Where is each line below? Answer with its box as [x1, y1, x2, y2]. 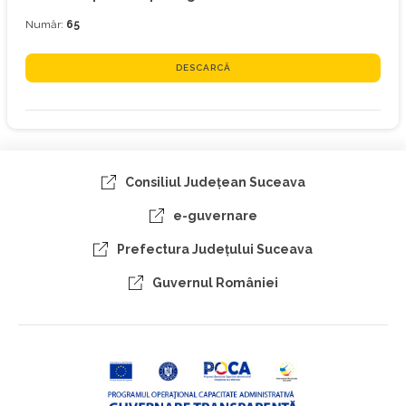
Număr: [25, 18, 66, 31]
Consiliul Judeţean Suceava [124, 175, 305, 189]
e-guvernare [172, 208, 257, 223]
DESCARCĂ [175, 63, 231, 72]
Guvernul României [151, 275, 278, 290]
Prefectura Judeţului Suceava [117, 242, 313, 256]
